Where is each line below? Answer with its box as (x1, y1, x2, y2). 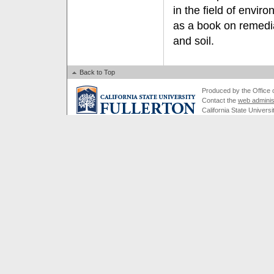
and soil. (173, 35, 214, 47)
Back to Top (78, 68, 115, 76)
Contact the (202, 96, 238, 104)
